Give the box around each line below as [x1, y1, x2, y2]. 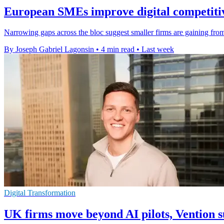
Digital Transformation [4, 188, 75, 197]
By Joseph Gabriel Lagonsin [4, 45, 94, 54]
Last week [141, 45, 174, 54]
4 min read [101, 45, 134, 54]
